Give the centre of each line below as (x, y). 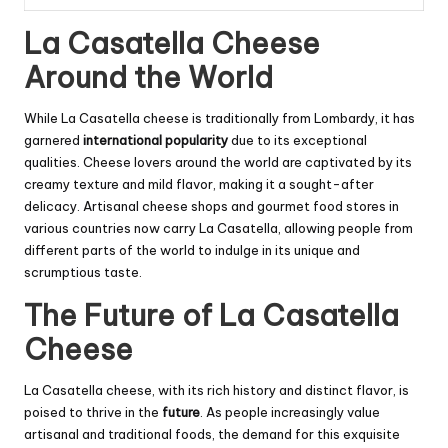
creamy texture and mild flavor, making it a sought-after (199, 184)
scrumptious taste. (83, 272)
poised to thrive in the (93, 412)
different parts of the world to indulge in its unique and (192, 250)
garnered (53, 140)
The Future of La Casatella (211, 316)
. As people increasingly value (290, 412)
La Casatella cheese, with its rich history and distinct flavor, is (216, 390)
